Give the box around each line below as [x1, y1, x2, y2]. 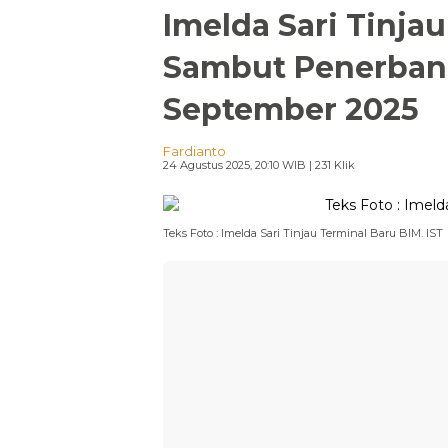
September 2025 [163, 91, 419, 128]
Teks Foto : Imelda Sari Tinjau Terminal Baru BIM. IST [163, 226, 443, 240]
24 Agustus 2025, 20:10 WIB [163, 157, 306, 172]
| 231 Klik [306, 157, 355, 172]
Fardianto [163, 142, 226, 159]
